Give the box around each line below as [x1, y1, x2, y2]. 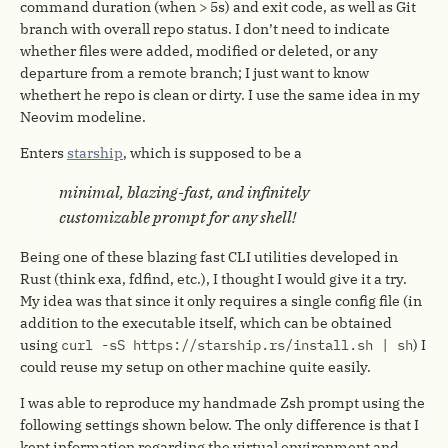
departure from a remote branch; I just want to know [20, 63, 369, 82]
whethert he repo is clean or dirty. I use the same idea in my [20, 85, 420, 104]
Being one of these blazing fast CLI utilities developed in [20, 247, 398, 266]
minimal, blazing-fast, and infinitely [59, 181, 309, 202]
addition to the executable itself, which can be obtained [20, 313, 392, 332]
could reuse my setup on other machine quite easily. [20, 357, 371, 376]
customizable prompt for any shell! [59, 206, 296, 227]
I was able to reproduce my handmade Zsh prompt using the [20, 393, 425, 412]
